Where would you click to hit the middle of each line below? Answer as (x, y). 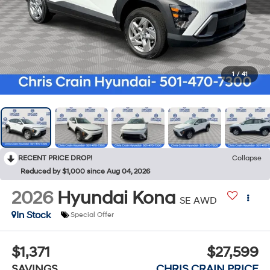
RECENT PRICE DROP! (55, 159)
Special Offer (92, 215)
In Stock (33, 215)
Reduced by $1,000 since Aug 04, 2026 (85, 172)
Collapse (247, 159)
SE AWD (198, 200)
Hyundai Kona (116, 198)
